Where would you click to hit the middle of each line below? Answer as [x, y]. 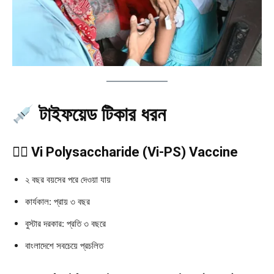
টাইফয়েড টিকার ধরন [103, 115]
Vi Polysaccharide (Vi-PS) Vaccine [135, 152]
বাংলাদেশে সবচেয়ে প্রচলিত [64, 246]
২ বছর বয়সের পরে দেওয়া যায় [68, 180]
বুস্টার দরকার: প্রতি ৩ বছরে [65, 224]
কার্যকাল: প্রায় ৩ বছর [57, 202]
